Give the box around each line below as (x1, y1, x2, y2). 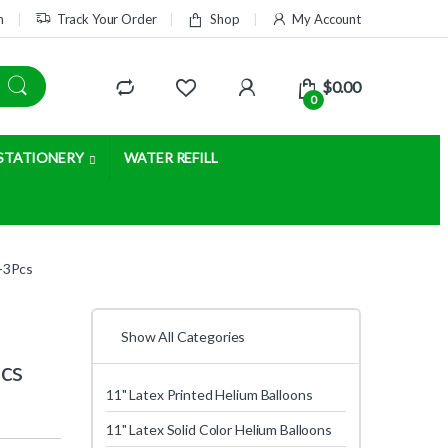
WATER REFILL (124, 149, 218, 167)
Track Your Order (56, 10, 157, 27)
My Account (292, 10, 361, 27)
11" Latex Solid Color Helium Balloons (106, 420, 332, 438)
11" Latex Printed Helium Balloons (106, 385, 313, 403)
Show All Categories (121, 328, 246, 346)
